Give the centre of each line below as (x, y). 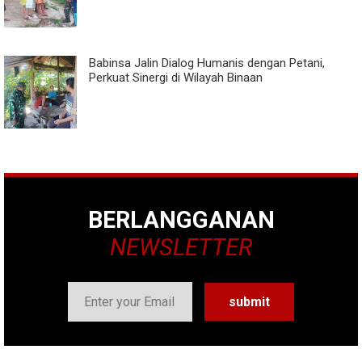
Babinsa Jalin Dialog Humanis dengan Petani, (207, 63)
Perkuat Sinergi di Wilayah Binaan (176, 77)
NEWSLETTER (181, 247)
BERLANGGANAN (181, 219)
